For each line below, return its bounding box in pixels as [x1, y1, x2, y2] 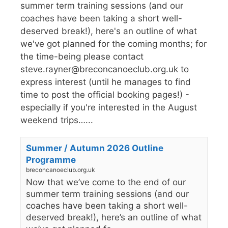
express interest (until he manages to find [20, 76, 191, 87]
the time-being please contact [20, 51, 144, 62]
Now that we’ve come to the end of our [26, 177, 186, 187]
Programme [26, 154, 76, 165]
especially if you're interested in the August [20, 102, 197, 112]
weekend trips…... [20, 115, 93, 125]
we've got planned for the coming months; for [20, 38, 207, 49]
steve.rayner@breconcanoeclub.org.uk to [20, 64, 189, 74]
